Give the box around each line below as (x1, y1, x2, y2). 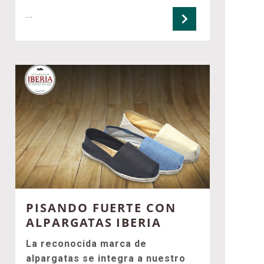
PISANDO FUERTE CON (26, 200, 177, 216)
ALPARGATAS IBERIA (26, 214, 162, 231)
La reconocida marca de (26, 238, 147, 250)
